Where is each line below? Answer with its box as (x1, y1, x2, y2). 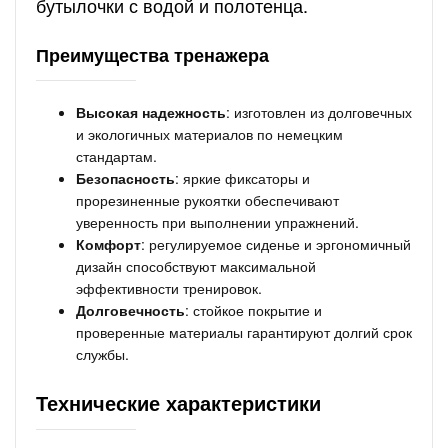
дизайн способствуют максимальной (76, 256, 316, 276)
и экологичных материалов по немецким (76, 124, 343, 144)
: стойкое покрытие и (185, 300, 322, 320)
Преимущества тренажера (36, 42, 269, 68)
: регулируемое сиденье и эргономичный (141, 234, 411, 254)
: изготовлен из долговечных (226, 102, 412, 122)
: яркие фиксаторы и (175, 168, 310, 188)
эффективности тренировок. (76, 278, 262, 298)
